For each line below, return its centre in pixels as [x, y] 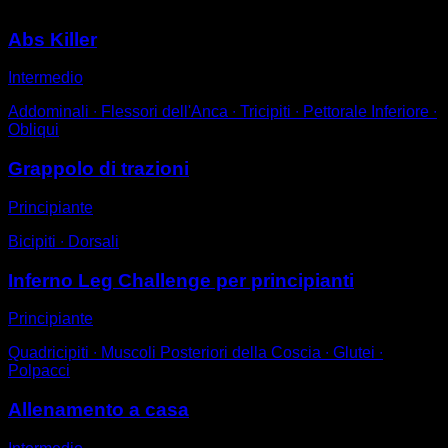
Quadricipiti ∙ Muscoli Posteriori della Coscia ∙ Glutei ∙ [195, 353]
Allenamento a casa [98, 409]
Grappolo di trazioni [98, 169]
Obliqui [33, 130]
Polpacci [39, 371]
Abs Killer [52, 39]
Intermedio [45, 78]
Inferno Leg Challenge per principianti [181, 280]
